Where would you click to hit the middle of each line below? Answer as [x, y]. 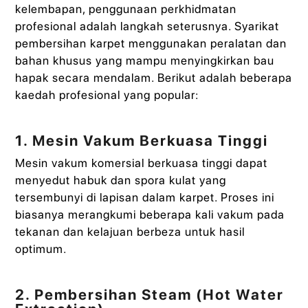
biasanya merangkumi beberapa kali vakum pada [150, 214]
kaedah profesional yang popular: [107, 95]
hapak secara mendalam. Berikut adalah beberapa [154, 77]
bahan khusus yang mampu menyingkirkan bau [145, 60]
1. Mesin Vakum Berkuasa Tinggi [142, 140]
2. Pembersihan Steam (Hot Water [150, 294]
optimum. [41, 249]
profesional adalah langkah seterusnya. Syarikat [147, 26]
